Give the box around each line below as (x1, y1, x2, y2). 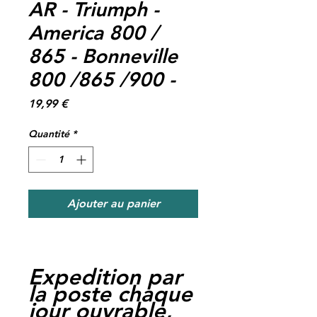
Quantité (28, 127, 69, 140)
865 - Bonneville (28, 43, 178, 68)
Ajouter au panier (67, 196, 160, 210)
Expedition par (28, 263, 182, 290)
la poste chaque (28, 280, 192, 307)
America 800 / (28, 20, 158, 45)
